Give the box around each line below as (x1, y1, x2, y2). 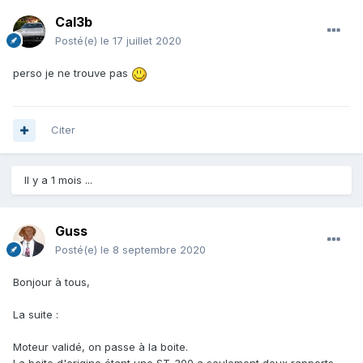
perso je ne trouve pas (13, 66, 131, 80)
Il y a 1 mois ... (24, 173, 92, 187)
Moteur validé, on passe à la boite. (13, 340, 191, 354)
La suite (13, 308, 56, 322)
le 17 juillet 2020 (100, 34, 181, 48)
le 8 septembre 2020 (100, 243, 206, 257)
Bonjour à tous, (13, 275, 93, 289)
